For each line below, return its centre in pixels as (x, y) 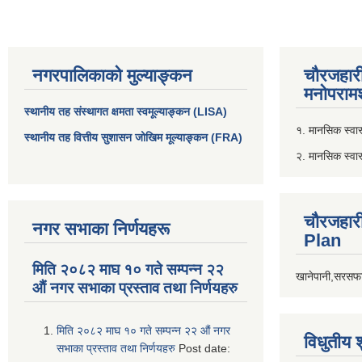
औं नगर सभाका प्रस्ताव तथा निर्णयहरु (135, 288)
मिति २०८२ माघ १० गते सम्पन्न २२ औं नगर (143, 331)
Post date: (204, 349)
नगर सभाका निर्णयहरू (101, 229)
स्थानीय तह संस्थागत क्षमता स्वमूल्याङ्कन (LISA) (126, 111)
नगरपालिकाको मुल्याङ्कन (112, 75)
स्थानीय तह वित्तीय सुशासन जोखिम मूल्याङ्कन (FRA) (133, 137)
